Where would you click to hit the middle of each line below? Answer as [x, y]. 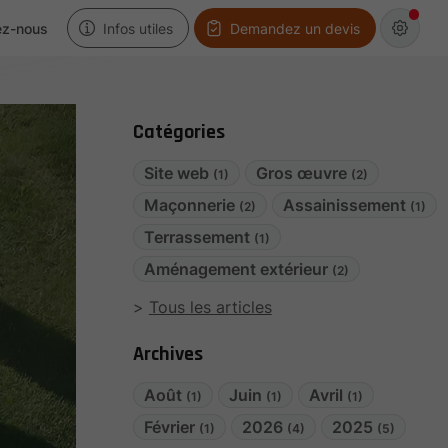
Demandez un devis [294, 28]
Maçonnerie [191, 205]
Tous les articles [210, 307]
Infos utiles [138, 28]
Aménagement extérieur [238, 269]
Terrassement [199, 237]
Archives [168, 354]
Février [171, 427]
